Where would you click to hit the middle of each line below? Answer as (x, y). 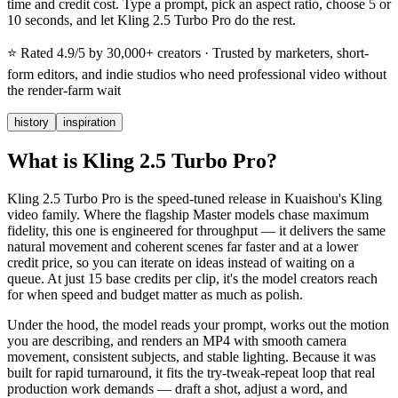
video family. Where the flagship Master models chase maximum (188, 215)
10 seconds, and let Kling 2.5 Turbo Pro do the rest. (151, 20)
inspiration (89, 123)
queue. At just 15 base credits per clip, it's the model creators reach (192, 279)
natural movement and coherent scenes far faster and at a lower (183, 247)
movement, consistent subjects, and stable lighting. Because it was (191, 357)
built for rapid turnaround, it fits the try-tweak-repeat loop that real (191, 373)
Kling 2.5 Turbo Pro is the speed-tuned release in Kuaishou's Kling (195, 199)
